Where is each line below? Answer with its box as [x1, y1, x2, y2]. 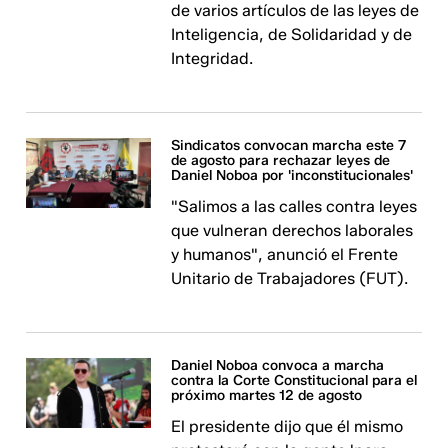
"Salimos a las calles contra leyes [171, 197, 418, 216]
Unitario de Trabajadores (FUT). [171, 269, 409, 288]
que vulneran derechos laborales [171, 221, 414, 240]
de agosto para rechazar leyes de [171, 152, 391, 169]
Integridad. [171, 49, 254, 68]
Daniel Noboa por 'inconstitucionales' [171, 167, 414, 184]
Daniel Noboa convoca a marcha [171, 357, 385, 374]
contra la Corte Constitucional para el [171, 372, 418, 389]
